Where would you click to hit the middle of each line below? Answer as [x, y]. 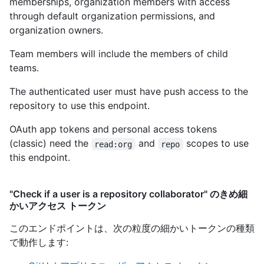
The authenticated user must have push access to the [129, 92]
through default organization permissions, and [112, 16]
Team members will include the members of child [119, 54]
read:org [113, 144]
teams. [24, 68]
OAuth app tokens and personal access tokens [113, 129]
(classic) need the [50, 143]
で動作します [38, 242]
